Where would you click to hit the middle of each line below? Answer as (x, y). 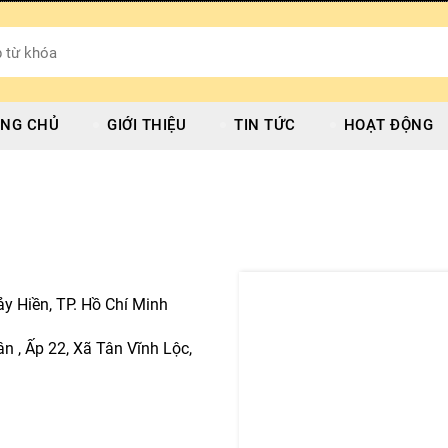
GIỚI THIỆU (146, 125)
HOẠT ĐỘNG (388, 125)
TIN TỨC (265, 125)
